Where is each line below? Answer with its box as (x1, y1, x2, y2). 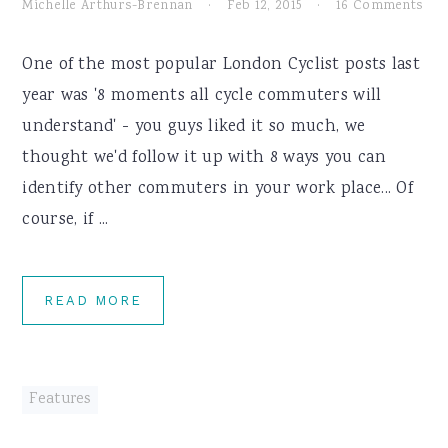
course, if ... (22, 208, 109, 233)
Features (29, 389, 91, 411)
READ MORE (44, 293, 143, 308)
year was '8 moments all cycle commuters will (22, 84, 382, 109)
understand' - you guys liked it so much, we (22, 115, 366, 140)
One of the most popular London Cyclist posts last (22, 53, 421, 78)
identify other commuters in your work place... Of (22, 177, 414, 202)
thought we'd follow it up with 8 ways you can (22, 146, 386, 171)
